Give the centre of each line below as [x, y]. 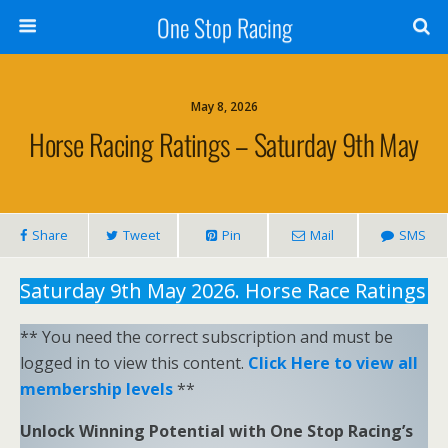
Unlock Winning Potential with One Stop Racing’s [216, 431]
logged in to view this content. [134, 363]
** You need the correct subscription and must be [206, 337]
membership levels [96, 389]
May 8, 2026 [224, 106]
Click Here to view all [333, 363]
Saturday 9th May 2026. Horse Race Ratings [223, 290]
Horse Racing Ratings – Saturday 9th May [224, 144]
